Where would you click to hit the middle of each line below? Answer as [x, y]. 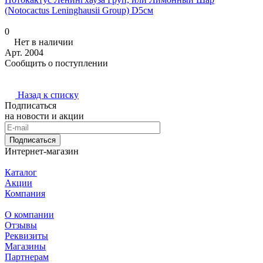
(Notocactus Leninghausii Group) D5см [79, 11]
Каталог [21, 173]
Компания [25, 194]
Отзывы [21, 225]
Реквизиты [26, 236]
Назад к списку [48, 95]
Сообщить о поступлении [56, 63]
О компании [29, 215]
